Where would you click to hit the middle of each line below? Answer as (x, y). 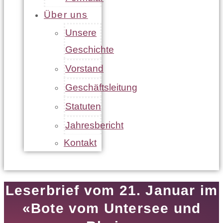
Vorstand (84, 68)
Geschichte (90, 50)
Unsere (81, 33)
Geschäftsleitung (101, 87)
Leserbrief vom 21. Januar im (111, 191)
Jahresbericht (94, 125)
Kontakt (80, 143)
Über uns (66, 15)
